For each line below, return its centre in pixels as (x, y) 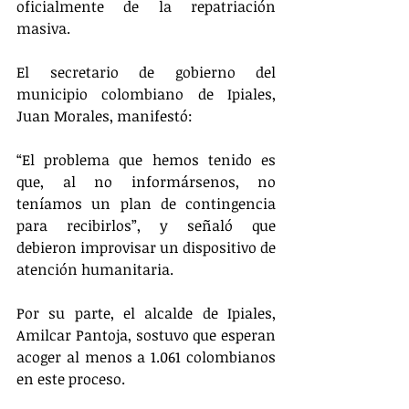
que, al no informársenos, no (146, 181)
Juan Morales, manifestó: (106, 115)
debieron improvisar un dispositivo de (146, 247)
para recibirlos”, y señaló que (146, 225)
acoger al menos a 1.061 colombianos (146, 357)
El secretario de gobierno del (146, 72)
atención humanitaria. (95, 269)
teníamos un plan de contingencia (146, 203)
